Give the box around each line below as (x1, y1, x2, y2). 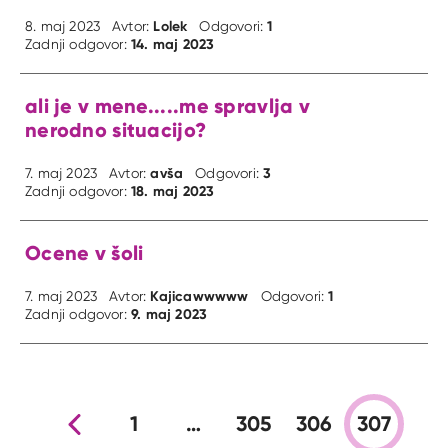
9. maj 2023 (131, 305, 208, 324)
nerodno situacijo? (25, 117, 207, 143)
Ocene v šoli (25, 240, 144, 266)
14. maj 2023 (131, 35, 215, 54)
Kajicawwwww (150, 287, 249, 306)
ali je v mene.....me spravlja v (25, 93, 310, 119)
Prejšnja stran (5, 411, 143, 438)
